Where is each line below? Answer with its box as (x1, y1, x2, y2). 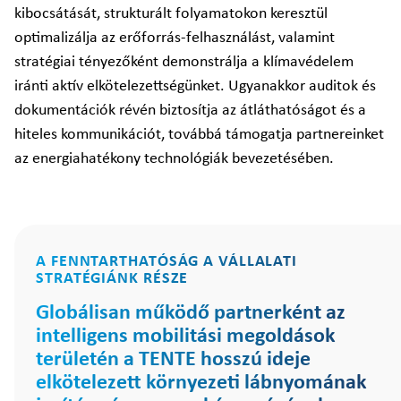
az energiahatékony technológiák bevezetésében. (14, 150, 334, 167)
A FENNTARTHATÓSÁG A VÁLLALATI (36, 253, 298, 270)
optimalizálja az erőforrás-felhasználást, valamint (14, 30, 335, 47)
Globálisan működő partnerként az (36, 303, 346, 324)
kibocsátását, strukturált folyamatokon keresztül (14, 5, 328, 22)
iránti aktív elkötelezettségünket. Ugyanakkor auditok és (14, 78, 376, 95)
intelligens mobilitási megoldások (36, 326, 336, 347)
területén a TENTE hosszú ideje (36, 349, 311, 371)
